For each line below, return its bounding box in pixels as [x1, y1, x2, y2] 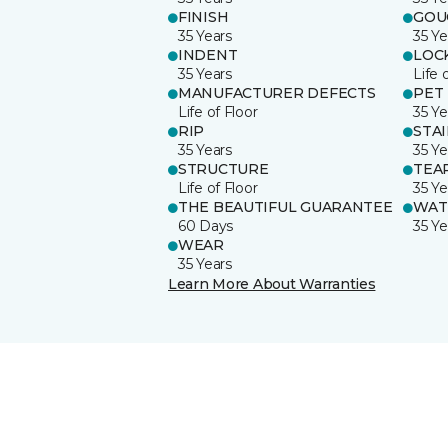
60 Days [178, 216, 234, 235]
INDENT [178, 45, 238, 64]
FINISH [178, 7, 229, 26]
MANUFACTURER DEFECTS [178, 83, 376, 102]
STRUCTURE [178, 159, 269, 178]
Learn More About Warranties [168, 274, 376, 293]
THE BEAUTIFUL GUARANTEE [178, 197, 393, 216]
